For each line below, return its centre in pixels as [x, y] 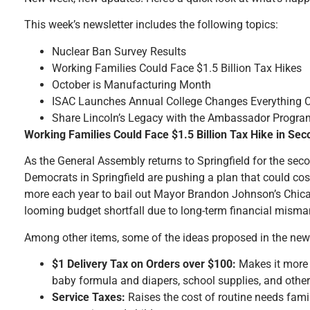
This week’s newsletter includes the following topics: [151, 25]
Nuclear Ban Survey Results [119, 51]
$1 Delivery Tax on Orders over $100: [144, 264]
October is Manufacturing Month [131, 84]
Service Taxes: [89, 297]
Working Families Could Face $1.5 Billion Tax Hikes [177, 68]
